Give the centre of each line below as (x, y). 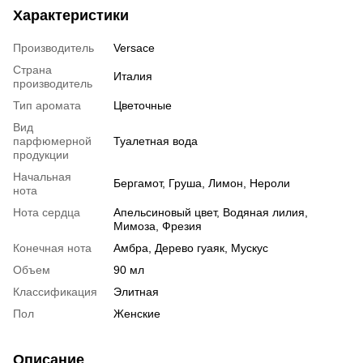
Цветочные (143, 105)
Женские (137, 314)
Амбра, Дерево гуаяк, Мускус (191, 248)
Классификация (55, 292)
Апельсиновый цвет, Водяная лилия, (211, 212)
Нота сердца (47, 212)
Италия (133, 76)
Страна (32, 70)
